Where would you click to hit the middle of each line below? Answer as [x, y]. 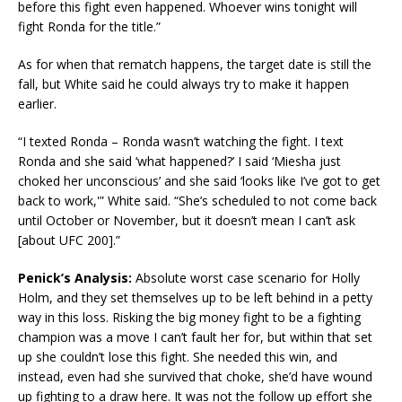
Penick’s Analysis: [75, 277]
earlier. [37, 103]
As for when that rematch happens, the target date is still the [195, 64]
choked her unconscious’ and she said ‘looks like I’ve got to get [199, 180]
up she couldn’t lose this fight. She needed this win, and [178, 356]
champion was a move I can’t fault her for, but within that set [195, 336]
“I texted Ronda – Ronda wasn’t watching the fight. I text [181, 141]
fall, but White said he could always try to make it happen [184, 83]
